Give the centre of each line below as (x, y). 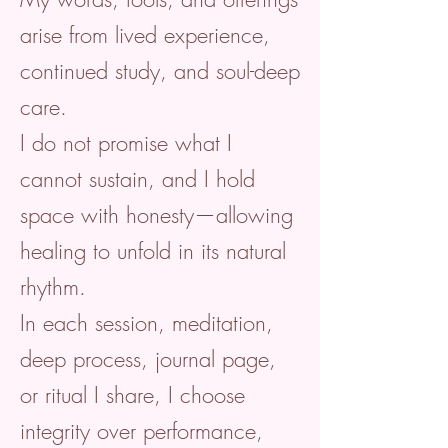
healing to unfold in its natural (153, 251)
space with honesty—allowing (156, 215)
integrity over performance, (141, 431)
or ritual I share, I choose (132, 395)
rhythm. (53, 287)
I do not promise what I (126, 143)
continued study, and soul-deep (160, 71)
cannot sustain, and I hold (137, 179)
